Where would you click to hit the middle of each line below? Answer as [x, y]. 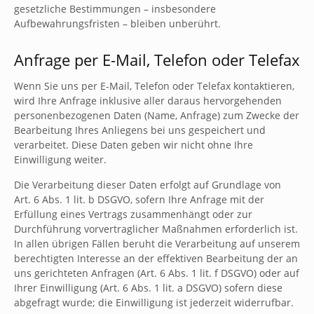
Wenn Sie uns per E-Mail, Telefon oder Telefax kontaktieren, [154, 86]
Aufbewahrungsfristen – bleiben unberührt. [117, 23]
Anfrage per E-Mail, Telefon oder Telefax [157, 60]
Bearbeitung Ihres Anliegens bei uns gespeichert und [140, 130]
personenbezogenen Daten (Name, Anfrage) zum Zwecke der [157, 115]
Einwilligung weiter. [60, 159]
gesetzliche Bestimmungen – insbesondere [115, 9]
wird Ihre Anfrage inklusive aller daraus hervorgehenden [148, 101]
